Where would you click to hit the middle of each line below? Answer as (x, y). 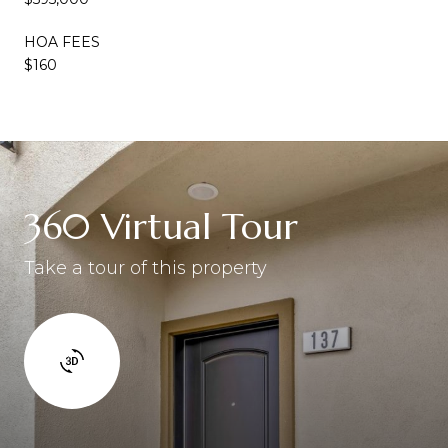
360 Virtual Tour (161, 226)
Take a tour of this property (145, 267)
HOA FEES (62, 41)
